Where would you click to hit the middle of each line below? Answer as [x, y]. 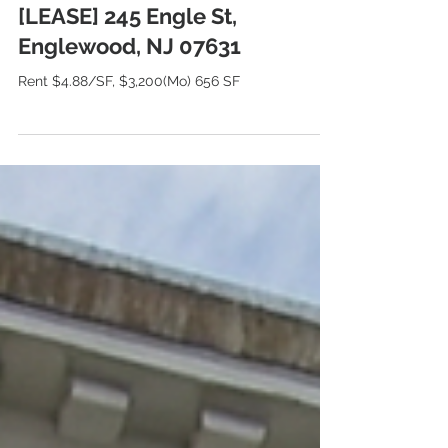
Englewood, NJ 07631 [129, 134]
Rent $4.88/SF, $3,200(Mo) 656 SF [129, 169]
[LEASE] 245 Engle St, [127, 104]
